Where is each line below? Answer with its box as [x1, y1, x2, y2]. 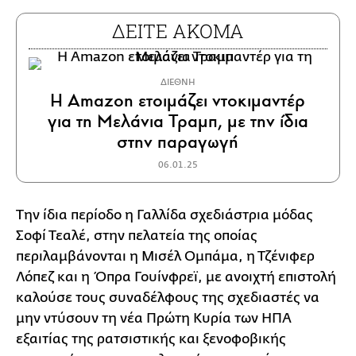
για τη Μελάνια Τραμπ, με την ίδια [47, 110, 308, 133]
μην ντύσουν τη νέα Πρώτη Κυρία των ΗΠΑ [16, 311, 292, 327]
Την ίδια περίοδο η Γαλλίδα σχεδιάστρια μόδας [16, 207, 313, 223]
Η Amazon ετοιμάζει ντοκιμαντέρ [50, 89, 306, 113]
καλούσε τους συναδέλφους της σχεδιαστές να [16, 290, 319, 306]
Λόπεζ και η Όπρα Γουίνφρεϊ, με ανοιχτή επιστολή [16, 269, 336, 285]
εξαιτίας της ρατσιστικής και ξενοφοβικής [16, 331, 286, 347]
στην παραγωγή [117, 130, 239, 154]
